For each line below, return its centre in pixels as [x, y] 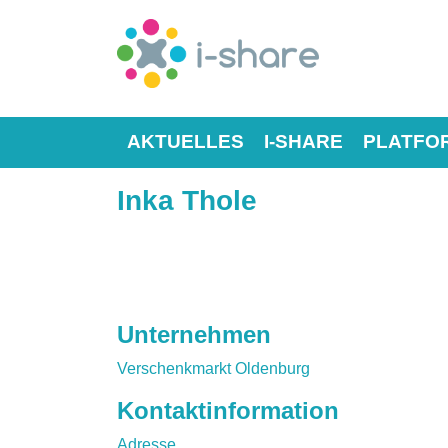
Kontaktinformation [228, 410]
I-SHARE [303, 141]
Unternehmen [194, 334]
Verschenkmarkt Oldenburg [213, 368]
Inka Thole [187, 200]
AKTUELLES [185, 141]
